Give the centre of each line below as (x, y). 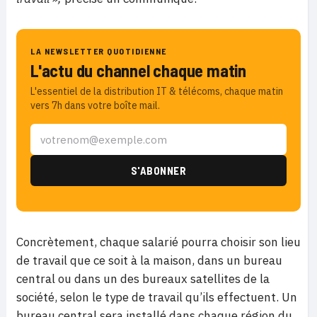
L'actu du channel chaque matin (138, 71)
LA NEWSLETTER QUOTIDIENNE (99, 51)
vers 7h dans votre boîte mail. (95, 106)
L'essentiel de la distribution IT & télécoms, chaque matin (157, 92)
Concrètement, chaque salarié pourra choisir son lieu (158, 242)
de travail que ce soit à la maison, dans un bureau (149, 261)
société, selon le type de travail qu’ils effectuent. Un (157, 298)
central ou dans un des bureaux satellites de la (143, 279)
